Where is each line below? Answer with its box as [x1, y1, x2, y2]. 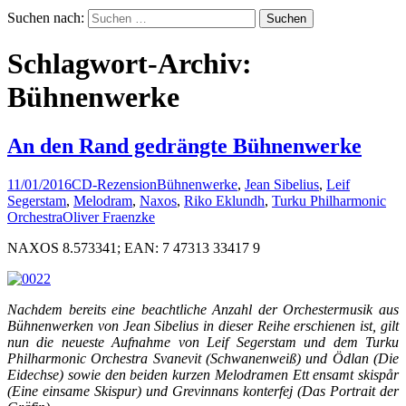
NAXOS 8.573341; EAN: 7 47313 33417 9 [7, 239, 260, 256]
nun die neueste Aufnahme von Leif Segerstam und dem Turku [7, 333, 399, 350]
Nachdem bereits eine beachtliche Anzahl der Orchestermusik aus [7, 301, 399, 317]
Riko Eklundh [184, 192, 265, 208]
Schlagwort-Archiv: [7, 47, 252, 81]
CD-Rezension [72, 176, 157, 192]
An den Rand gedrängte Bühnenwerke [7, 133, 362, 158]
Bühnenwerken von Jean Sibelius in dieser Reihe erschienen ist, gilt [7, 317, 399, 333]
